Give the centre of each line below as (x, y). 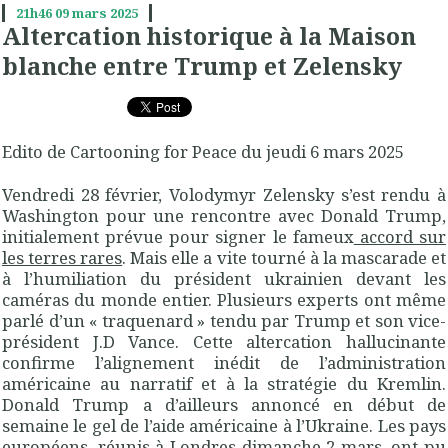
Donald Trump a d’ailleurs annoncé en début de (224, 405)
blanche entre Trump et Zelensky (202, 65)
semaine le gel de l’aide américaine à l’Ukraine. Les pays (224, 426)
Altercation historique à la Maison (209, 35)
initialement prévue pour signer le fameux (178, 237)
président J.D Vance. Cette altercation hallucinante (224, 342)
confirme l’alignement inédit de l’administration (224, 363)
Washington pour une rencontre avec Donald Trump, (224, 216)
